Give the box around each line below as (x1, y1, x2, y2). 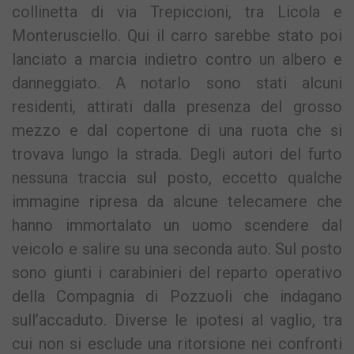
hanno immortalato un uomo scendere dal (12, 216, 342, 235)
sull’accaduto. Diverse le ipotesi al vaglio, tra (12, 311, 342, 330)
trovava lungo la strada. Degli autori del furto (12, 145, 342, 164)
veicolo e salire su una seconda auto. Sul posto (12, 239, 342, 259)
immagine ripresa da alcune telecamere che (12, 192, 342, 212)
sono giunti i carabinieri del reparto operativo (12, 263, 342, 283)
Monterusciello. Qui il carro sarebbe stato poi (12, 26, 342, 46)
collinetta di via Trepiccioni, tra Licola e (12, 2, 342, 22)
